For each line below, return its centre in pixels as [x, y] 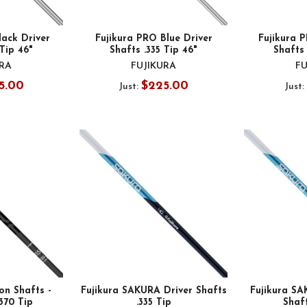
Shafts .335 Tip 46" [153, 50]
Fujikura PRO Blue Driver [153, 38]
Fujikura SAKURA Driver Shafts [153, 291]
